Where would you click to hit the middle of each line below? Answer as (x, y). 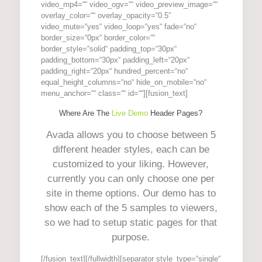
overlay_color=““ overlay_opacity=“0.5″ (106, 15)
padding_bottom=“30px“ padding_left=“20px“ (115, 60)
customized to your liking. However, (131, 164)
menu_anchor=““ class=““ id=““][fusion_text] (114, 93)
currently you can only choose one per (131, 179)
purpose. (131, 237)
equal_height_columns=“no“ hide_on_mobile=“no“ (123, 82)
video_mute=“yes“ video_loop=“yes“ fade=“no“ (118, 27)
